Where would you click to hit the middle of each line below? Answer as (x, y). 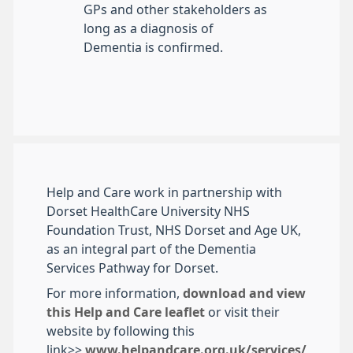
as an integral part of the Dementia (151, 249)
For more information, (115, 294)
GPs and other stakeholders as (175, 10)
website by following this (121, 331)
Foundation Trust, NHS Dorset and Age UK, (174, 230)
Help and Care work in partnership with (164, 193)
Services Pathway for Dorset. (132, 268)
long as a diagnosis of (149, 29)
